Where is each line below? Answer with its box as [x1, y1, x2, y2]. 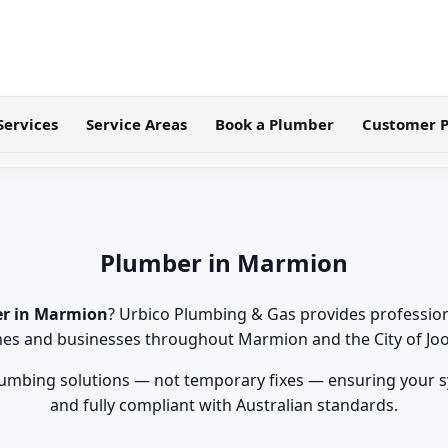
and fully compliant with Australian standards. [50, 393, 398, 416]
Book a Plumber [214, 114, 334, 134]
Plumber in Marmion [100, 245, 348, 279]
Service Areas [85, 114, 187, 134]
